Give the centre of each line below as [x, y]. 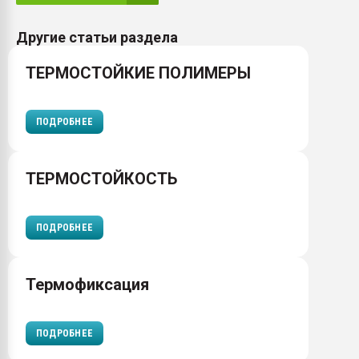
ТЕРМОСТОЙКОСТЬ [101, 179]
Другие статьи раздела [97, 37]
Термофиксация [87, 284]
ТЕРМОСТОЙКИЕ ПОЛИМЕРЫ [138, 73]
